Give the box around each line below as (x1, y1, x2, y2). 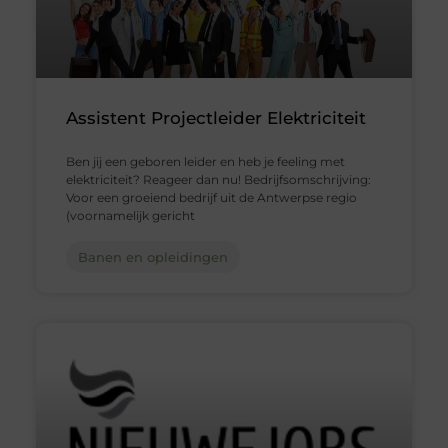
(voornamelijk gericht (65, 208, 195, 224)
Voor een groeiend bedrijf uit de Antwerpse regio (65, 190, 357, 206)
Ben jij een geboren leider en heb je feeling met (65, 154, 345, 170)
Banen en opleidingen (77, 249, 228, 266)
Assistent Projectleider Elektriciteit (65, 108, 366, 129)
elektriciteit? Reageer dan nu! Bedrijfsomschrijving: (65, 172, 371, 188)
